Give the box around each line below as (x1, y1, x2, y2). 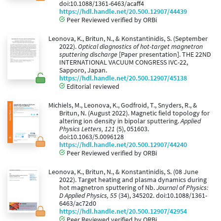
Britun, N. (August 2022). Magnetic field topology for (59, 109, 210, 118)
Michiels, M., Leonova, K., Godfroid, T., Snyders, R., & (48, 101, 197, 110)
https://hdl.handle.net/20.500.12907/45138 (59, 74, 187, 83)
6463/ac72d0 (59, 199, 96, 208)
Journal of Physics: (156, 184, 208, 192)
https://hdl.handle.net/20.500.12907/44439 (59, 7, 187, 16)
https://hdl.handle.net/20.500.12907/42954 (59, 207, 187, 216)
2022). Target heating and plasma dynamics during (59, 176, 207, 184)
